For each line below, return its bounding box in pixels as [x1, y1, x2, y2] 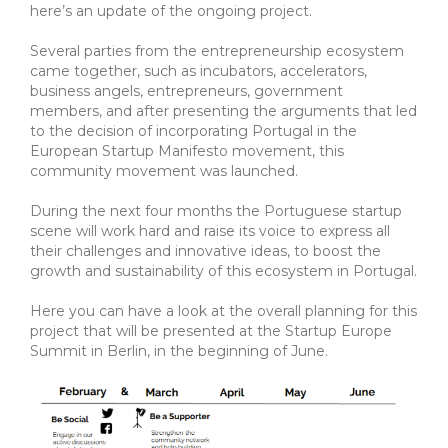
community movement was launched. [30, 161, 298, 180]
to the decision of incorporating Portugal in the [30, 121, 357, 140]
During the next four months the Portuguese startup [30, 201, 402, 220]
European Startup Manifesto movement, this [30, 141, 344, 160]
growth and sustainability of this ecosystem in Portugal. [30, 261, 417, 280]
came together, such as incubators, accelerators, [30, 61, 367, 80]
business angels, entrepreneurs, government [30, 81, 343, 100]
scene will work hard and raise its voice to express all [30, 221, 390, 240]
